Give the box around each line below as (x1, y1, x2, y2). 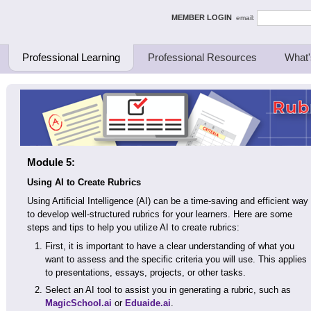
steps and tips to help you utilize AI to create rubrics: (27, 222, 239, 233)
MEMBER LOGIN (171, 12, 236, 22)
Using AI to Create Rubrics (27, 177, 141, 187)
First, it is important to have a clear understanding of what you (45, 241, 294, 251)
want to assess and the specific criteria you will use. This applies (45, 254, 307, 264)
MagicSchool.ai (45, 298, 112, 308)
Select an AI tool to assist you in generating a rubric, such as (45, 285, 291, 295)
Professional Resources (148, 51, 257, 63)
